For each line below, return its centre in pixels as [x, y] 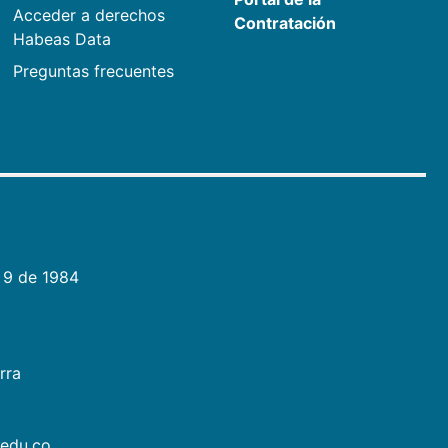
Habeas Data [61, 39]
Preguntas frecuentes [93, 71]
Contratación [285, 23]
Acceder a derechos [88, 15]
